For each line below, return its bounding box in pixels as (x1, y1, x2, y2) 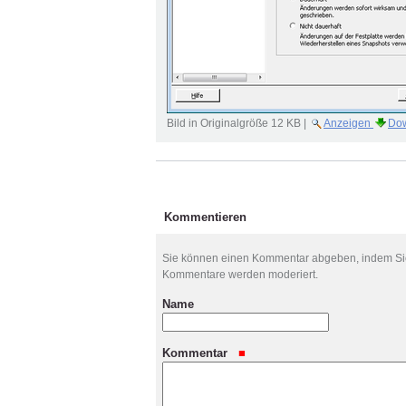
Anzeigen (324, 117, 371, 130)
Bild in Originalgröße (167, 117, 268, 130)
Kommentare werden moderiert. (162, 268, 318, 282)
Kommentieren (164, 210, 246, 224)
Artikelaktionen (154, 159, 228, 172)
